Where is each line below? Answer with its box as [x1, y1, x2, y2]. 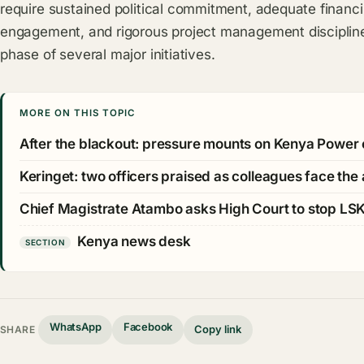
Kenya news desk [77, 233, 191, 250]
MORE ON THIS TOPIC [19, 107, 136, 119]
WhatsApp [50, 320, 102, 334]
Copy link [194, 323, 242, 336]
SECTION [24, 236, 66, 247]
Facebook [123, 320, 173, 334]
